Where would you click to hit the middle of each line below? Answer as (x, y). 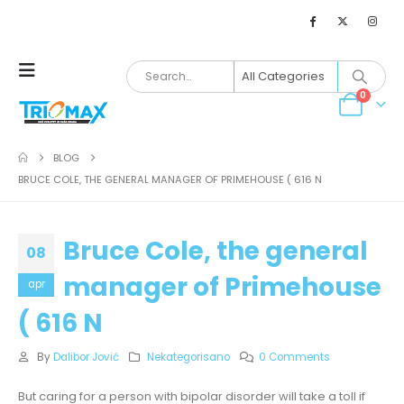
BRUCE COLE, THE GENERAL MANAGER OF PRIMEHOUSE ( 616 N (170, 179)
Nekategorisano (189, 357)
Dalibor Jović (86, 357)
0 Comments (295, 357)
